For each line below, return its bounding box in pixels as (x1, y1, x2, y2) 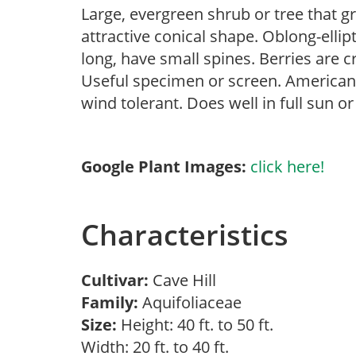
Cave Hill (153, 269, 224, 291)
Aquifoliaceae (138, 292, 250, 313)
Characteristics (81, 215, 288, 254)
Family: (81, 292, 138, 313)
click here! (250, 156, 324, 177)
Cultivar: (81, 269, 153, 291)
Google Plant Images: (81, 156, 246, 177)
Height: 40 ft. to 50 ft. (117, 314, 273, 335)
